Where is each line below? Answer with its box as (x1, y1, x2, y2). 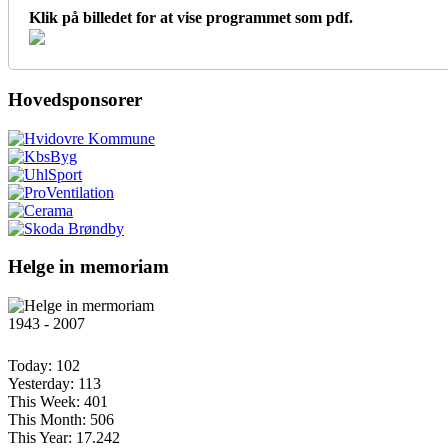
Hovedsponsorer (8, 89, 142, 111)
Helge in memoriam (8, 256, 169, 278)
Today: (8, 357, 52, 375)
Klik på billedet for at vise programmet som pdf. (29, 9, 353, 26)
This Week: (8, 393, 80, 411)
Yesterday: (8, 375, 74, 393)
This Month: (8, 411, 86, 429)
